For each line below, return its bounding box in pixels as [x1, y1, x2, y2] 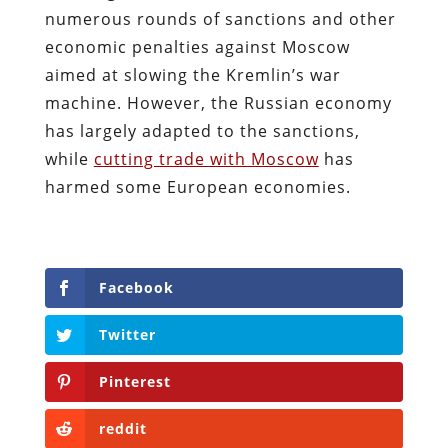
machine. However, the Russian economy [44, 91, 392, 114]
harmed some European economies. [44, 175, 356, 198]
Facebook [98, 277, 174, 297]
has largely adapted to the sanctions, [44, 119, 360, 142]
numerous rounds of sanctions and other [44, 7, 396, 30]
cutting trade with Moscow [93, 147, 319, 170]
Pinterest [98, 372, 171, 392]
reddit [98, 419, 147, 439]
